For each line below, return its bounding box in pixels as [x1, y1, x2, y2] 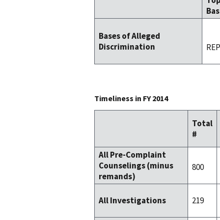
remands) [99, 171, 136, 182]
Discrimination [99, 41, 155, 53]
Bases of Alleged [99, 30, 160, 42]
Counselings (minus [99, 160, 173, 171]
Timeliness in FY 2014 [94, 93, 168, 104]
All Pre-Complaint [99, 149, 166, 161]
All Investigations [99, 195, 166, 206]
